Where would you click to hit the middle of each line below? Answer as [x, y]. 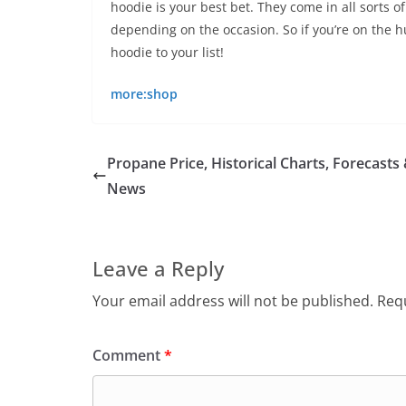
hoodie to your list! [167, 52]
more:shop [144, 94]
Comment [128, 355]
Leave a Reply [158, 268]
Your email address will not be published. [233, 301]
